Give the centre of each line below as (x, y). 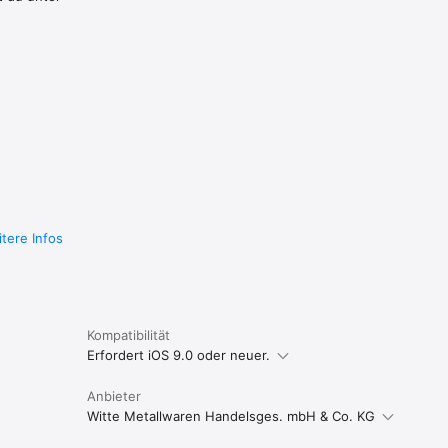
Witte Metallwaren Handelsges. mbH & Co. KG (230, 415)
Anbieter (113, 395)
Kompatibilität (128, 334)
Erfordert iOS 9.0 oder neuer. (178, 354)
